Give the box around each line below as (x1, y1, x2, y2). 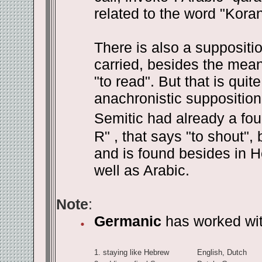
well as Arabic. (94, 162, 189, 178)
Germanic (94, 213, 161, 229)
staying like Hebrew (102, 248, 169, 257)
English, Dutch (196, 248, 247, 257)
